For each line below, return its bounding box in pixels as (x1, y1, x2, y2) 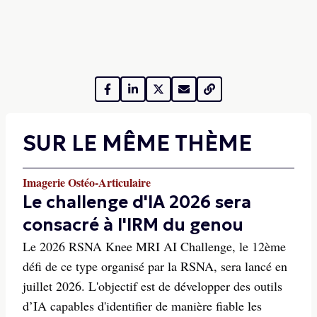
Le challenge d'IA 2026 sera (23, 192, 251, 213)
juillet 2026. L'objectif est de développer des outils (23, 277, 282, 294)
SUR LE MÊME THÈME (23, 130, 252, 156)
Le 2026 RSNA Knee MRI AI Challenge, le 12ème (23, 238, 286, 255)
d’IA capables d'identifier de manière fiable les (23, 297, 262, 314)
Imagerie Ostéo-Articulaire (23, 174, 151, 190)
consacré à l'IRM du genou (23, 214, 243, 236)
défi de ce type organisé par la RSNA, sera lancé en (23, 258, 287, 275)
